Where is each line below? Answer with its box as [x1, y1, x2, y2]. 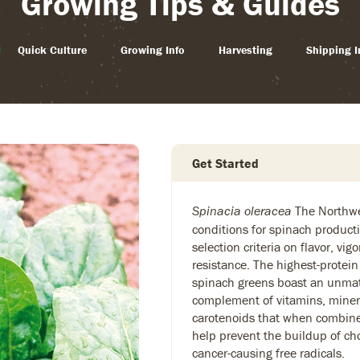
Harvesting [218, 43, 272, 57]
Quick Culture [17, 43, 87, 57]
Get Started [192, 155, 259, 171]
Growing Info [120, 43, 185, 57]
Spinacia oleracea [192, 203, 292, 219]
